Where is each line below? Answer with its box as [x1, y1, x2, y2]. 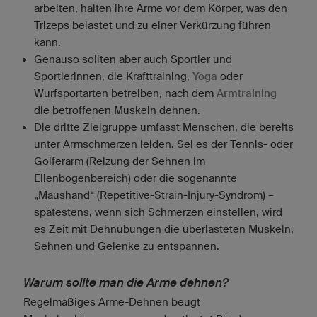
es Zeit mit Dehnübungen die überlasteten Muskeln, [34, 222, 294, 235]
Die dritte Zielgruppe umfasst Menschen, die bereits [34, 120, 294, 133]
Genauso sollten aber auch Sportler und [34, 52, 232, 65]
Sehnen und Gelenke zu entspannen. [34, 239, 219, 252]
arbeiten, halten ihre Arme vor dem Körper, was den [34, 1, 287, 14]
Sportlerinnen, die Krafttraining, [34, 69, 192, 82]
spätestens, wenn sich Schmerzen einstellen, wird [34, 205, 282, 218]
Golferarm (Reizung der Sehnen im [34, 154, 205, 167]
